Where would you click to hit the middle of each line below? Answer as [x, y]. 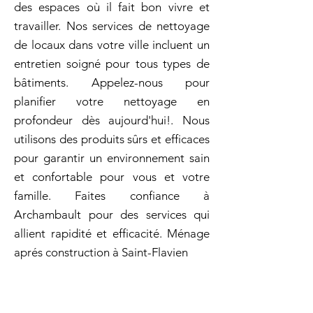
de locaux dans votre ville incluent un [112, 45]
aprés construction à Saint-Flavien [101, 252]
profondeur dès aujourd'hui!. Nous [112, 120]
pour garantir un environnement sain [112, 158]
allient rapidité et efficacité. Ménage [112, 233]
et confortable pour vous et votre [112, 177]
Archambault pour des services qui [112, 214]
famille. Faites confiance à [112, 196]
